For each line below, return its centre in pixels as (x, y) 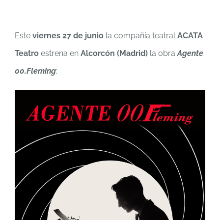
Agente (190, 53)
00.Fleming (35, 71)
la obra (163, 53)
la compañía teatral (140, 36)
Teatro (27, 53)
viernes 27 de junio (68, 36)
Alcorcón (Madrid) (114, 53)
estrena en (60, 53)
